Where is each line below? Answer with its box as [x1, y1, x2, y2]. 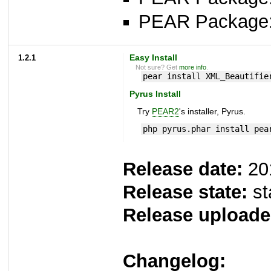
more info [179, 63, 207, 71]
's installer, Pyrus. [178, 107, 246, 117]
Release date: [123, 158, 243, 180]
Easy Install [129, 53, 177, 62]
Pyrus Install [129, 90, 181, 99]
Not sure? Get [135, 63, 180, 71]
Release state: [123, 181, 247, 203]
